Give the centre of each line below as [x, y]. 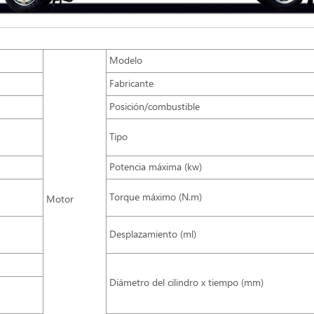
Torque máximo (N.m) [156, 198]
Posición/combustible [155, 108]
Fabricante [132, 84]
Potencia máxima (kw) [156, 168]
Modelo [126, 61]
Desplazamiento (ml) [153, 235]
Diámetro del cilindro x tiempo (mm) [187, 284]
